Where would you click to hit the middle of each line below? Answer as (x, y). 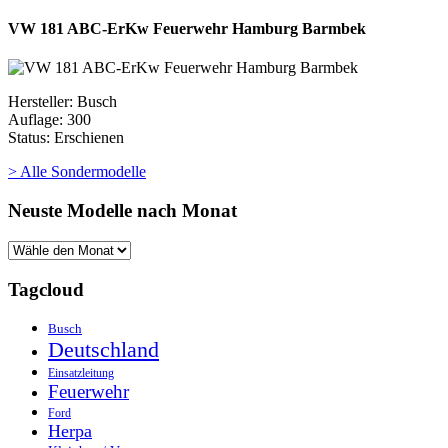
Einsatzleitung (81, 373)
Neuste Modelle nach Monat (122, 211)
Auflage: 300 (49, 120)
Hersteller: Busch (62, 102)
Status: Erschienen (66, 138)
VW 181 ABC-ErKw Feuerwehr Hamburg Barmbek (187, 29)
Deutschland (103, 350)
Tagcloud (46, 289)
